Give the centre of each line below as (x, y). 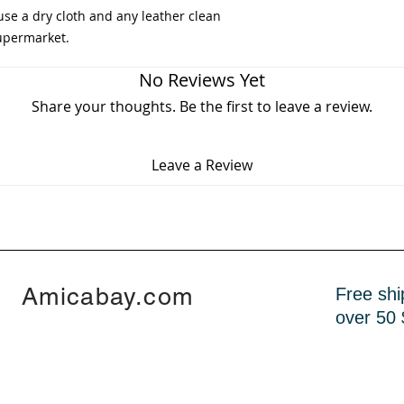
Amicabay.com (108, 297)
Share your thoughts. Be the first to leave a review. (202, 107)
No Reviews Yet (202, 80)
